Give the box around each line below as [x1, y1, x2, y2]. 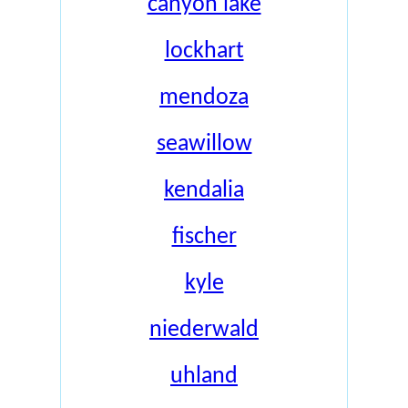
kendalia [164, 178, 244, 203]
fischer [171, 225, 237, 250]
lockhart [164, 39, 244, 64]
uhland [170, 364, 238, 389]
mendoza [159, 86, 249, 110]
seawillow [156, 132, 252, 157]
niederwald [149, 318, 259, 342]
